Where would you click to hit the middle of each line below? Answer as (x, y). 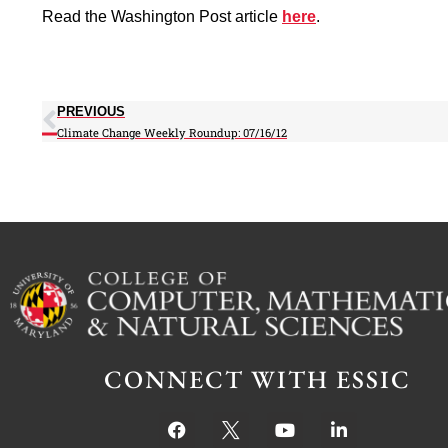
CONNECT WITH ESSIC (258, 379)
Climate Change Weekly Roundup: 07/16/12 (172, 132)
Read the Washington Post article (162, 16)
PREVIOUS (91, 111)
